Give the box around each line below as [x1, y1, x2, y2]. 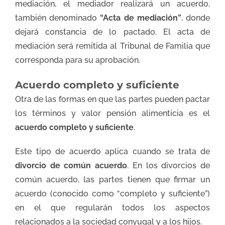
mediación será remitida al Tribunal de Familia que [15, 41, 210, 51]
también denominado [15, 13, 100, 23]
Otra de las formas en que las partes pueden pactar [15, 94, 210, 104]
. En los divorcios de [127, 160, 210, 170]
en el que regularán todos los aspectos [15, 202, 210, 212]
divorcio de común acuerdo [15, 160, 128, 170]
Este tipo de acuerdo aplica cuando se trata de [15, 146, 210, 156]
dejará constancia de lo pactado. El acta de [15, 27, 210, 37]
